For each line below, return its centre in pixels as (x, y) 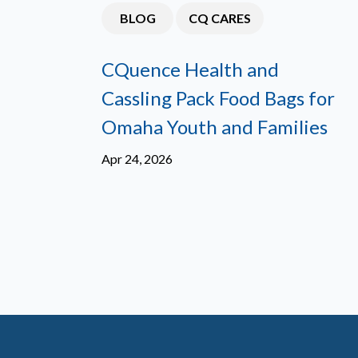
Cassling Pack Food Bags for (218, 98)
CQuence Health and (190, 69)
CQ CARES (220, 18)
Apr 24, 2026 (137, 159)
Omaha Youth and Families (215, 127)
